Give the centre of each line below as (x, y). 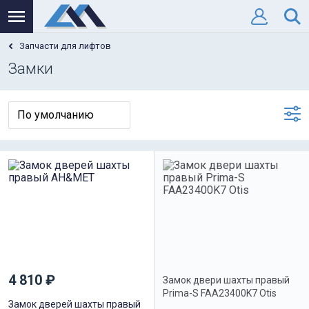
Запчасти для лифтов (65, 46)
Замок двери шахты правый (226, 280)
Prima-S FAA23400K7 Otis (220, 293)
